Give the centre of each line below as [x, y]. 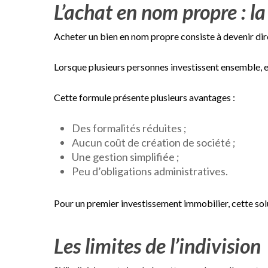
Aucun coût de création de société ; [154, 142]
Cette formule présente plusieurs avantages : [144, 97]
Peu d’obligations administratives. [150, 171]
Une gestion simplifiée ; [126, 156]
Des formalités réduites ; [129, 128]
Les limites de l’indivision [157, 245]
